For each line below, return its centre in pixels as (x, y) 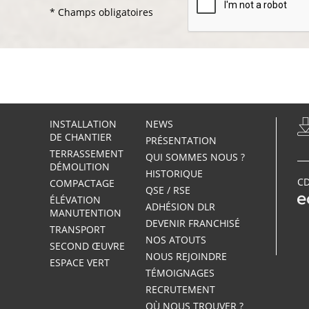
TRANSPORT (78, 229)
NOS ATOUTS (176, 240)
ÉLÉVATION (75, 200)
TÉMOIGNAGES (180, 273)
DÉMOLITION (80, 167)
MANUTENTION (86, 213)
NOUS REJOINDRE (188, 256)
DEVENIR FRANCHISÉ (193, 223)
